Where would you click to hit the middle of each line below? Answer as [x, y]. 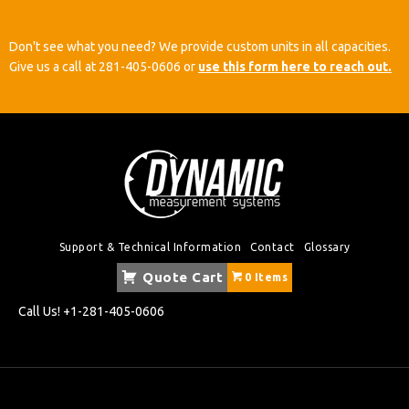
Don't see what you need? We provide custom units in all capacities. [200, 47]
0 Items [266, 277]
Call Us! [41, 311]
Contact [273, 247]
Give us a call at [54, 67]
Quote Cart [183, 277]
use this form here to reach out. [295, 67]
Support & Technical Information [150, 246]
